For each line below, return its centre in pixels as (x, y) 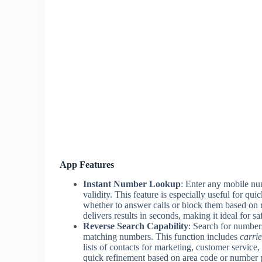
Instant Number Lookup (132, 184)
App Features (87, 165)
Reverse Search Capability (136, 226)
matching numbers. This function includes (161, 236)
